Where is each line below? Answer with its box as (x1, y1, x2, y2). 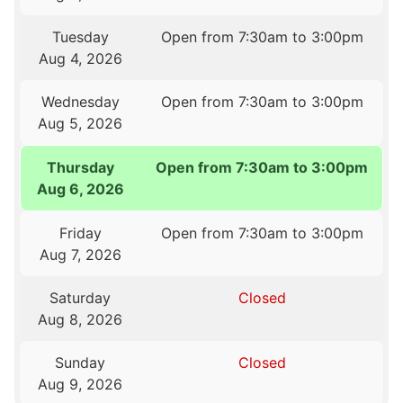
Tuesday (51, 28, 109, 47)
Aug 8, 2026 (38, 310, 123, 329)
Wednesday (40, 93, 120, 112)
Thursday (47, 158, 115, 177)
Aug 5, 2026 (38, 114, 123, 133)
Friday (58, 224, 102, 243)
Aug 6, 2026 (37, 180, 125, 199)
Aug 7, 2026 (39, 246, 121, 264)
